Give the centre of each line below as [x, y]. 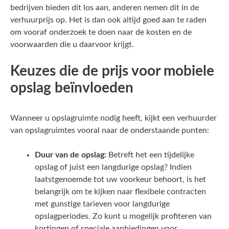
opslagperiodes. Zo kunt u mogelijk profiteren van [123, 216]
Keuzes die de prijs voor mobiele [112, 71]
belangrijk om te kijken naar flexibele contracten [120, 191]
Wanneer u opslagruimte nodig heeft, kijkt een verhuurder [113, 118]
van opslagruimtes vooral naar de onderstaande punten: [110, 130]
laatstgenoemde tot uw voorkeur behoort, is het [120, 179]
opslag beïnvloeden [72, 88]
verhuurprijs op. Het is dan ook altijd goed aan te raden [108, 20]
